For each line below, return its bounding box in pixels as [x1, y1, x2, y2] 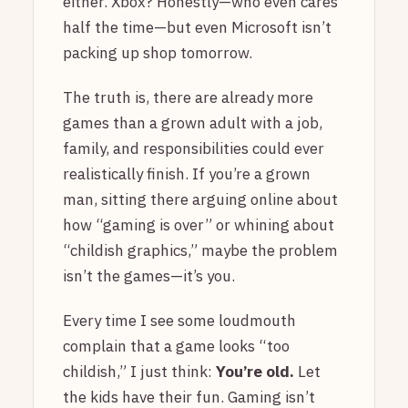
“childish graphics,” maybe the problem [63, 240, 338, 260]
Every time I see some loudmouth [63, 311, 296, 331]
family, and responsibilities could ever [63, 138, 324, 158]
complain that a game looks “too [63, 336, 290, 356]
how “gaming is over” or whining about [63, 214, 334, 235]
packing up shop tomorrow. [63, 42, 252, 63]
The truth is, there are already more [63, 87, 313, 107]
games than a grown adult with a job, [63, 112, 322, 133]
